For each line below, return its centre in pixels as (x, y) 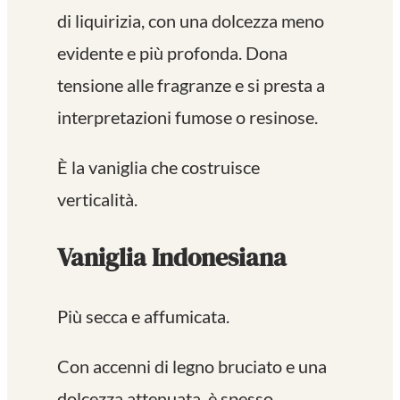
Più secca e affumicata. (143, 317)
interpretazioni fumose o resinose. (187, 117)
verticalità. (97, 200)
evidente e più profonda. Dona (172, 53)
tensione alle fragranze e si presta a (191, 85)
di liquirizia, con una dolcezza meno (191, 21)
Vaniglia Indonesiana (172, 258)
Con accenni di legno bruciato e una (192, 367)
